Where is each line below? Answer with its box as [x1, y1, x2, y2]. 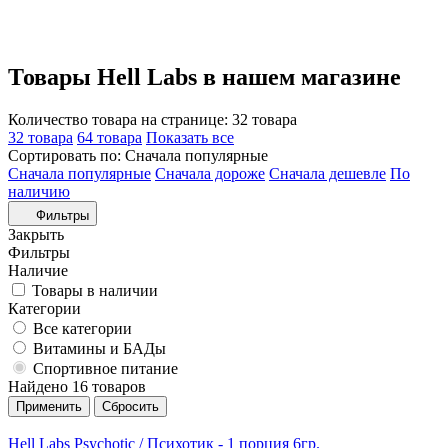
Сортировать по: [8, 146, 125, 164]
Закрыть [8, 225, 64, 243]
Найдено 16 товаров [8, 377, 146, 395]
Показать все [146, 128, 234, 146]
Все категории [33, 319, 132, 337]
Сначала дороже [155, 164, 265, 182]
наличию [8, 182, 70, 200]
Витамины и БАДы [33, 339, 166, 357]
